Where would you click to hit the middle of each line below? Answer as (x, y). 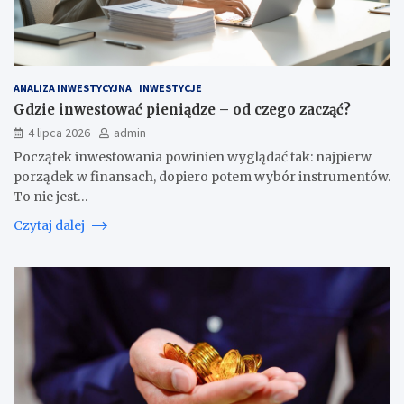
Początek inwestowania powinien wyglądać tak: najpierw (193, 156)
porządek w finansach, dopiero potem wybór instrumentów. (202, 176)
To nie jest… (51, 196)
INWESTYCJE (170, 87)
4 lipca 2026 (59, 132)
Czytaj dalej (50, 225)
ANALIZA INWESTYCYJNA (73, 87)
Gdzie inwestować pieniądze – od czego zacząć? (182, 109)
